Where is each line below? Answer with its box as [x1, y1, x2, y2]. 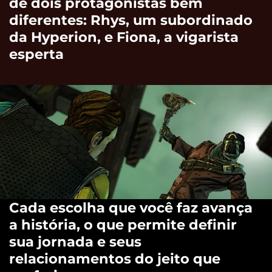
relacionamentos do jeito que [9, 250, 220, 267]
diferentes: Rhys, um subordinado [9, 11, 253, 29]
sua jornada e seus [9, 233, 141, 250]
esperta [9, 45, 64, 63]
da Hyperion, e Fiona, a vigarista [9, 28, 239, 46]
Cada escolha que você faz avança [9, 199, 253, 216]
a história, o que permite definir [9, 216, 237, 233]
